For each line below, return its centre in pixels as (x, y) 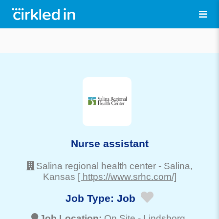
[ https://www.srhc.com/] (127, 176)
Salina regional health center (96, 166)
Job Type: (91, 198)
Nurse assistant (109, 143)
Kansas (59, 176)
